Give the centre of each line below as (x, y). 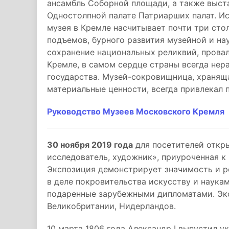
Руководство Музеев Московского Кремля (136, 111)
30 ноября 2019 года (90, 145)
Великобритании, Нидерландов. (111, 206)
